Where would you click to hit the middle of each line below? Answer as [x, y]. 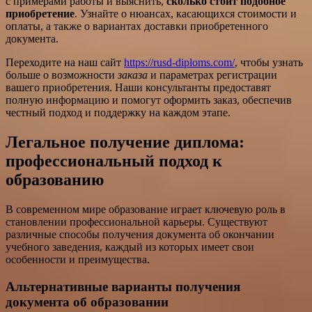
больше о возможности [62, 75]
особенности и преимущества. [78, 260]
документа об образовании [87, 302]
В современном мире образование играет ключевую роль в [146, 210]
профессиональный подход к [114, 161]
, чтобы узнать [269, 63]
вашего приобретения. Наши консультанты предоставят [138, 88]
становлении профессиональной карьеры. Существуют [136, 222]
